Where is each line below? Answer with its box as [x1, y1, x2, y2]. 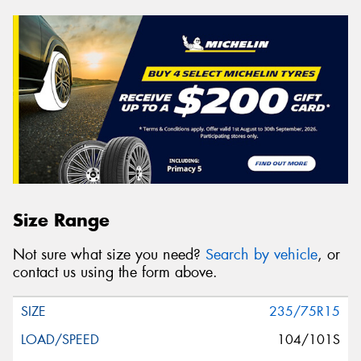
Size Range [13, 209, 110, 232]
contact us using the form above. [13, 262, 218, 282]
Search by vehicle [205, 244, 317, 264]
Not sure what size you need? [13, 244, 205, 264]
